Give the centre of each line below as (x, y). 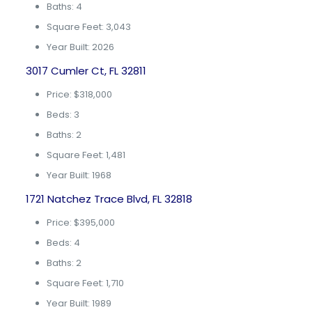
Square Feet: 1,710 (85, 283)
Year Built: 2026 (80, 47)
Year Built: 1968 (79, 175)
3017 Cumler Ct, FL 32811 (86, 71)
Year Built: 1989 (79, 303)
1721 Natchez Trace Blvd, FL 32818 (109, 199)
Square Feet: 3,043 (88, 27)
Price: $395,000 (80, 223)
